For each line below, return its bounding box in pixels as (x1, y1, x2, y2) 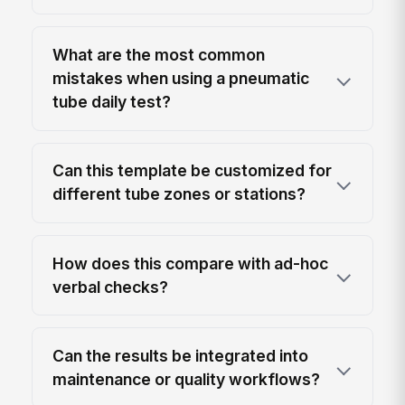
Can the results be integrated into (52, 346, 309, 366)
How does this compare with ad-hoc (52, 253, 329, 273)
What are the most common (52, 44, 266, 64)
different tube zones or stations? (52, 184, 306, 204)
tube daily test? (52, 91, 172, 111)
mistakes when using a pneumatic (52, 68, 310, 88)
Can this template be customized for (52, 161, 333, 181)
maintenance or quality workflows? (52, 370, 321, 390)
